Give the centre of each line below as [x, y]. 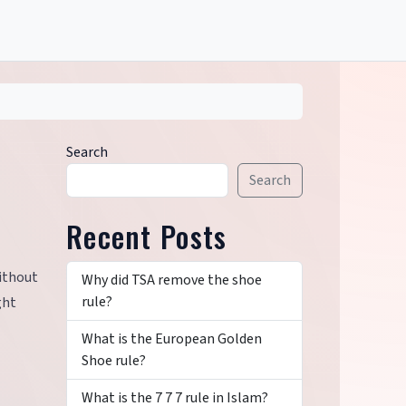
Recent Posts [147, 236]
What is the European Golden [172, 339]
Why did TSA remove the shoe [172, 280]
